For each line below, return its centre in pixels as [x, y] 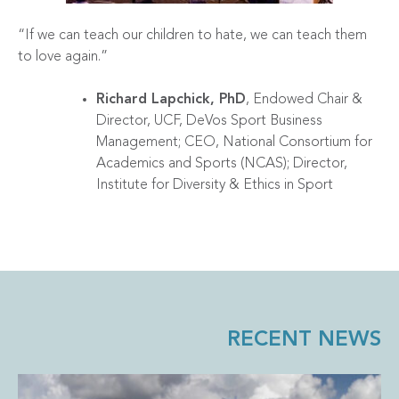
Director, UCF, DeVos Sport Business [209, 121]
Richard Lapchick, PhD [171, 99]
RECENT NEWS [304, 340]
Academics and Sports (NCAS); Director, [222, 163]
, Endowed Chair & [304, 99]
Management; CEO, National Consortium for [234, 142]
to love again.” [63, 57]
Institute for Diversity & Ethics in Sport [215, 185]
